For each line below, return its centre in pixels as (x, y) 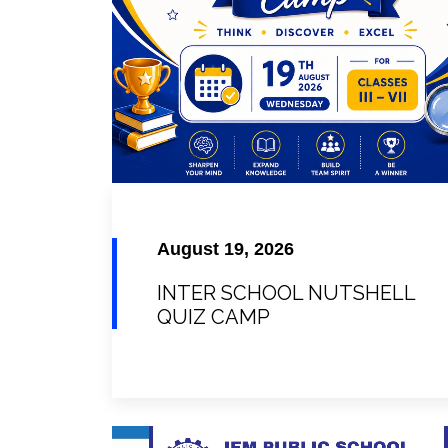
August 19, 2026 (225, 249)
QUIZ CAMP (213, 317)
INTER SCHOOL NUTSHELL (286, 293)
